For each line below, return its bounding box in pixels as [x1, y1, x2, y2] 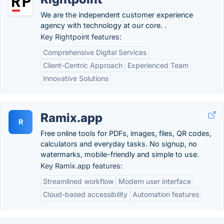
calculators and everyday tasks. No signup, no [40, 139, 197, 148]
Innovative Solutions [43, 74, 108, 82]
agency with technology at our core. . [40, 21, 166, 29]
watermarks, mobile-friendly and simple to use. [40, 150, 199, 158]
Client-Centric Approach [43, 61, 122, 69]
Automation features [132, 190, 199, 198]
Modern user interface [118, 177, 191, 185]
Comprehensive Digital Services [43, 48, 146, 56]
